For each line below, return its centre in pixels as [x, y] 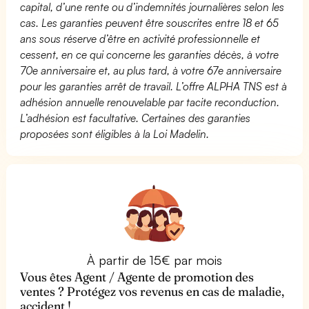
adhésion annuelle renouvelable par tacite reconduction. [150, 102]
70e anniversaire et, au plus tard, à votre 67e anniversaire [151, 70]
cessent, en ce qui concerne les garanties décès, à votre [150, 54]
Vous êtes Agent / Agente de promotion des [137, 277]
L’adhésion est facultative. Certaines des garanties [136, 118]
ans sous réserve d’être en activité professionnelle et [140, 38]
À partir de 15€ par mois [154, 260]
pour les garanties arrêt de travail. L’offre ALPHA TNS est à [154, 86]
